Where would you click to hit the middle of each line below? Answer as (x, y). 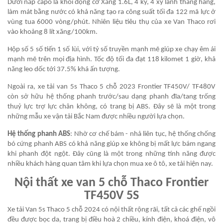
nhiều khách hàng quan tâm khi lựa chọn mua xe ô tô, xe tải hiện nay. (110, 164)
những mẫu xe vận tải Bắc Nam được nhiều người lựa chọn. (96, 117)
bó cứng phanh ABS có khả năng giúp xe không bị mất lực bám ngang (111, 144)
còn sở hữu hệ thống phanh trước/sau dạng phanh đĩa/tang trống (111, 97)
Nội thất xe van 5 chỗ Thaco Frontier (111, 183)
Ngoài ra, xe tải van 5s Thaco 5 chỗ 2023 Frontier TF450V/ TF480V (111, 87)
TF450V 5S (111, 196)
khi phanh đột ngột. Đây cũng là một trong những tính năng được (111, 154)
